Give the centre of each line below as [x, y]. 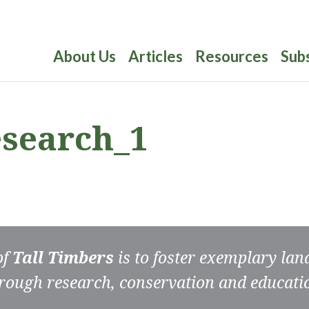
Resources [232, 56]
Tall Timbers [63, 257]
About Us [84, 56]
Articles [156, 56]
